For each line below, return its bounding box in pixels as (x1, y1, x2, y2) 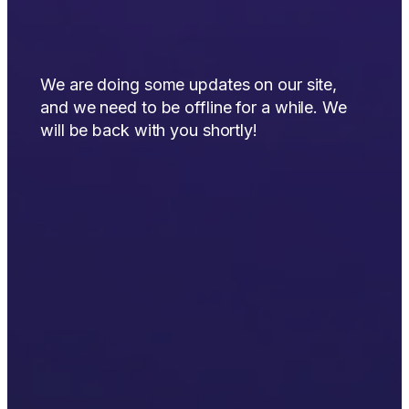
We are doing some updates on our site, (40, 74, 338, 94)
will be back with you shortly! (40, 120, 257, 140)
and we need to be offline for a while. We (40, 97, 347, 117)
